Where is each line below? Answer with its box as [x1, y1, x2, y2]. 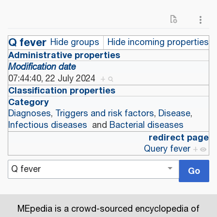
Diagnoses [8, 107, 51, 121]
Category [8, 95, 49, 110]
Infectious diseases [8, 119, 87, 133]
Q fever [8, 33, 46, 52]
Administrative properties [8, 48, 120, 63]
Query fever [144, 142, 190, 156]
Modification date [8, 61, 76, 75]
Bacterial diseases [109, 119, 184, 133]
